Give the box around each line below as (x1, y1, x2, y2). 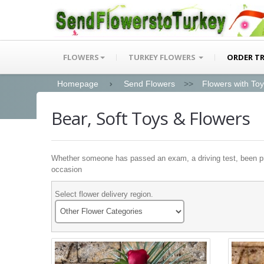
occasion (51, 165, 82, 174)
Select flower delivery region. (55, 189, 153, 199)
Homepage (57, 79, 98, 88)
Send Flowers (124, 79, 175, 88)
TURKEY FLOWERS (128, 51, 197, 62)
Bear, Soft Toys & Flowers (51, 105, 250, 130)
